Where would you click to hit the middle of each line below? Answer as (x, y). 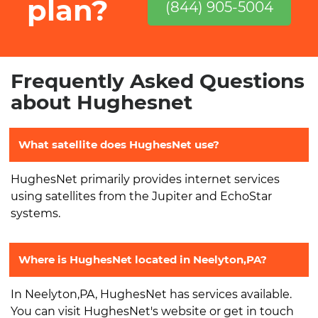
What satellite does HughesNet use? (119, 144)
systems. (35, 213)
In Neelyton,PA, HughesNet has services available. (151, 294)
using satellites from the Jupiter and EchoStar (141, 196)
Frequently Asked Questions (158, 81)
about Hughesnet (102, 102)
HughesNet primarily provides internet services (145, 179)
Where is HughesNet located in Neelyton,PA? (143, 259)
